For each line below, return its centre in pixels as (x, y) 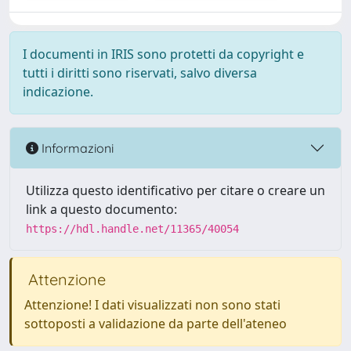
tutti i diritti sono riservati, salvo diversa (140, 73)
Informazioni (76, 148)
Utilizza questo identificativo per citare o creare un (175, 190)
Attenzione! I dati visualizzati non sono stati (152, 305)
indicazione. (58, 92)
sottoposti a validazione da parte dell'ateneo (156, 324)
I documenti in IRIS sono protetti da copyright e (163, 54)
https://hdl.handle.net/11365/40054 (132, 229)
